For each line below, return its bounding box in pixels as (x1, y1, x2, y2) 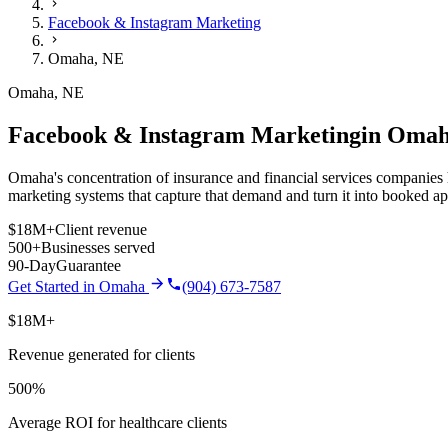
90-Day (8, 257, 56, 275)
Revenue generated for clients (8, 346, 195, 364)
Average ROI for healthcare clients (8, 414, 227, 432)
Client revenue (55, 221, 147, 239)
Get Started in (8, 278, 99, 296)
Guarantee (56, 257, 121, 275)
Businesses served (41, 239, 155, 257)
